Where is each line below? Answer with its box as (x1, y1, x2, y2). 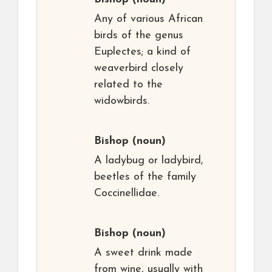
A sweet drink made (94, 247, 192, 259)
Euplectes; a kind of (94, 46, 191, 58)
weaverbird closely (94, 63, 183, 75)
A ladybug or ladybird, (94, 155, 203, 167)
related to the (94, 79, 163, 91)
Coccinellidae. (94, 188, 159, 200)
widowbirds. (94, 95, 149, 107)
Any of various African (94, 13, 203, 25)
